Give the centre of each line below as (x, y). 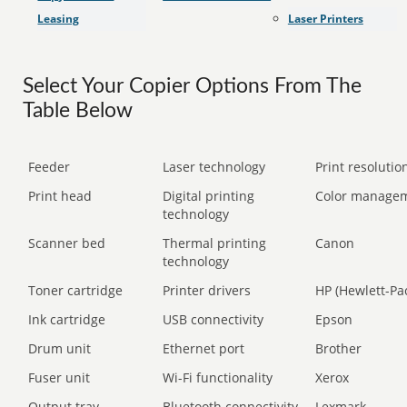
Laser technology (214, 167)
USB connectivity (213, 319)
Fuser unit (60, 377)
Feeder (50, 167)
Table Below (78, 111)
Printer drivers (207, 290)
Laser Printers (325, 19)
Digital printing (209, 196)
